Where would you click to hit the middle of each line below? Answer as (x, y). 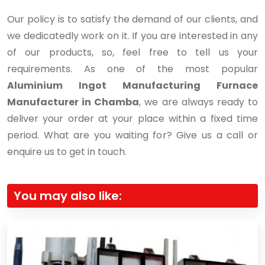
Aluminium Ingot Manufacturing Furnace (132, 85)
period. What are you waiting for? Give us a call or (132, 135)
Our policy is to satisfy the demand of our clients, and (132, 19)
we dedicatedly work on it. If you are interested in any (132, 35)
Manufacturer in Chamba (73, 102)
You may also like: (68, 195)
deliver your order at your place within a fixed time (132, 118)
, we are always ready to (199, 102)
